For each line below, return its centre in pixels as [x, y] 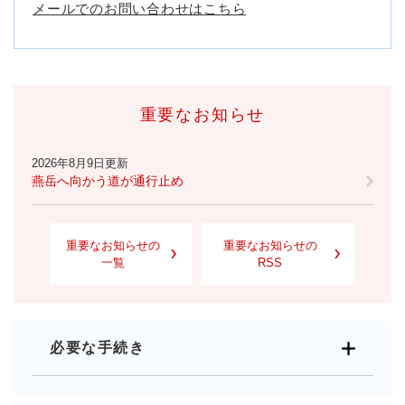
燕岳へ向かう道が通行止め [108, 180]
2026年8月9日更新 [80, 163]
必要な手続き [98, 347]
